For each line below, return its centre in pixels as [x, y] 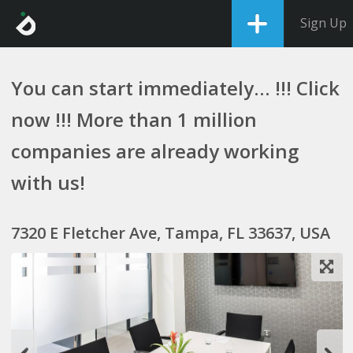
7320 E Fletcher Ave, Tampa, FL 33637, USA [170, 233]
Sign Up [323, 23]
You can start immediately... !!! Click [175, 88]
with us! [48, 182]
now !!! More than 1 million [134, 119]
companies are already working [154, 151]
